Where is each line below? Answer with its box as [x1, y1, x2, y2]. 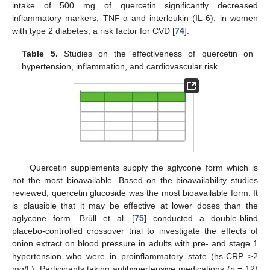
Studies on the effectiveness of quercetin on [57, 48, 253, 58]
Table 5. [22, 48, 58, 58]
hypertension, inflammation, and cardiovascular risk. [22, 61, 221, 71]
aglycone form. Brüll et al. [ [12, 213, 135, 223]
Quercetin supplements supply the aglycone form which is [29, 162, 258, 172]
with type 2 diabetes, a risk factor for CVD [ [12, 25, 175, 36]
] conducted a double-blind [144, 213, 258, 223]
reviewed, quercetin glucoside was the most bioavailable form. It [12, 187, 258, 198]
